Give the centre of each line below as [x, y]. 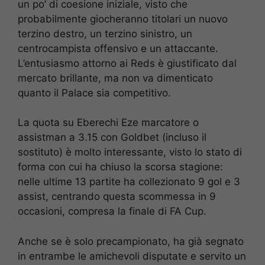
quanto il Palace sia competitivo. [94, 93]
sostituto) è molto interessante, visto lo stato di [130, 152]
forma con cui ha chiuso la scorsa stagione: [120, 167]
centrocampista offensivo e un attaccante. [118, 48]
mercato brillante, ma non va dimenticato [115, 78]
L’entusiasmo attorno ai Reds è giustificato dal [127, 63]
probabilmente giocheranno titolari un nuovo [123, 19]
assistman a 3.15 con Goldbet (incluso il [112, 138]
